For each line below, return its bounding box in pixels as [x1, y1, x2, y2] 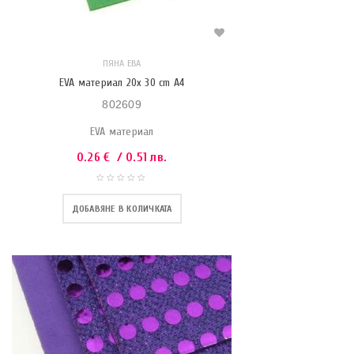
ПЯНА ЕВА [102, 58, 141, 69]
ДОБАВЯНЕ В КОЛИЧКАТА [71, 203, 172, 214]
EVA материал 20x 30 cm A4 [59, 76, 184, 89]
